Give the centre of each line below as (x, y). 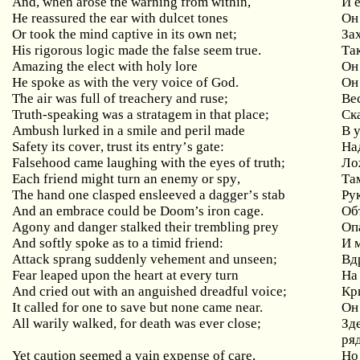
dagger (229, 195)
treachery (146, 98)
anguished (168, 291)
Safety (31, 147)
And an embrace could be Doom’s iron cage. (138, 211)
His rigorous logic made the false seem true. (137, 50)
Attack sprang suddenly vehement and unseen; (145, 259)
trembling (223, 227)
